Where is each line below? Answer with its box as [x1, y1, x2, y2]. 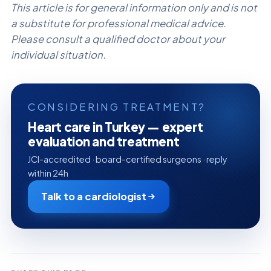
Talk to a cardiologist [41, 189, 146, 203]
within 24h [28, 167, 68, 178]
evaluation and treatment [28, 133, 180, 149]
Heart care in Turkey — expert [28, 119, 203, 135]
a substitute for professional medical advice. [11, 16, 226, 30]
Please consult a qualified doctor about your [11, 32, 225, 45]
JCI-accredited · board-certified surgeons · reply [28, 153, 227, 165]
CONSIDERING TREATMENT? [28, 100, 206, 113]
